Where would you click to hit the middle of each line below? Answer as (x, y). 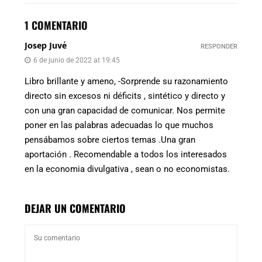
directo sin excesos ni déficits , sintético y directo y (125, 96)
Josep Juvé (46, 46)
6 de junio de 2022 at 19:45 (77, 61)
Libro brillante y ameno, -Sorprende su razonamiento (126, 82)
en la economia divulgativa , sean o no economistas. (127, 169)
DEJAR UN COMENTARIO (75, 208)
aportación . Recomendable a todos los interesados (126, 155)
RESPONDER (219, 47)
